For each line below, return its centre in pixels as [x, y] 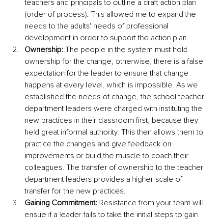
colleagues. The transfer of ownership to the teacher [115, 167]
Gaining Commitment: [61, 203]
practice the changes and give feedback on [99, 144]
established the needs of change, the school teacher [115, 96]
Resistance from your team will [151, 203]
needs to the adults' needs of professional [97, 26]
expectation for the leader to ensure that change [108, 73]
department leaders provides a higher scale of [104, 179]
